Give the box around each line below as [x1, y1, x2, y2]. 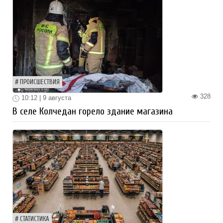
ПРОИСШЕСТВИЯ [20, 79, 60, 86]
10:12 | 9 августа [19, 94, 71, 102]
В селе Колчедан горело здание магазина [12, 106, 173, 117]
